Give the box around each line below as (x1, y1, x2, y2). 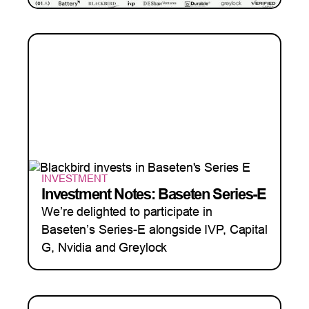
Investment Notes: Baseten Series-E (41, 185, 266, 203)
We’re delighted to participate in (41, 204, 212, 219)
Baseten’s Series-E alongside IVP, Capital (41, 222, 268, 237)
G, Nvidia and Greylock (41, 240, 168, 255)
